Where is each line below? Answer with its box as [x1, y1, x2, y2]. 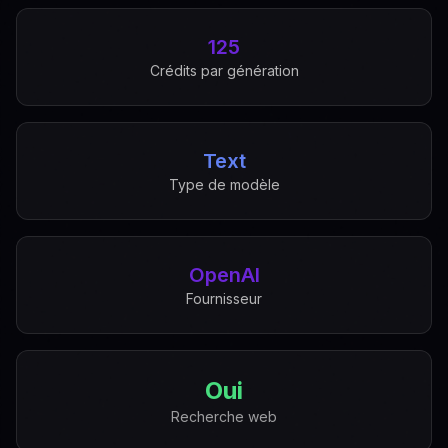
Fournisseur [186, 290, 262, 307]
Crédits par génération [149, 62, 299, 79]
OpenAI [188, 263, 260, 287]
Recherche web [171, 408, 277, 425]
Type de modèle [168, 176, 280, 193]
